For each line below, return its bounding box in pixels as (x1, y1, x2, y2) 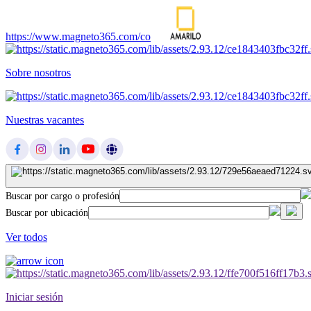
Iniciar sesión (6, 291, 63, 303)
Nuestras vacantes (6, 114, 84, 126)
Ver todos (6, 231, 47, 244)
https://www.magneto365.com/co (6, 31, 151, 42)
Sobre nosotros (6, 67, 71, 78)
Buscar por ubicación (6, 208, 88, 219)
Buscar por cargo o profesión (6, 191, 119, 202)
